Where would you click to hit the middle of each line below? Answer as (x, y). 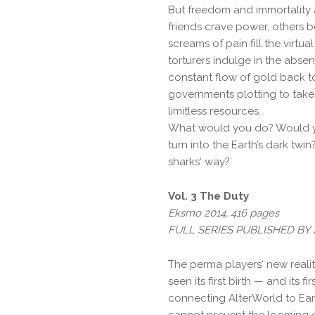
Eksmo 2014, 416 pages (223, 213)
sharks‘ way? (199, 162)
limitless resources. (214, 111)
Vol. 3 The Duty (208, 196)
